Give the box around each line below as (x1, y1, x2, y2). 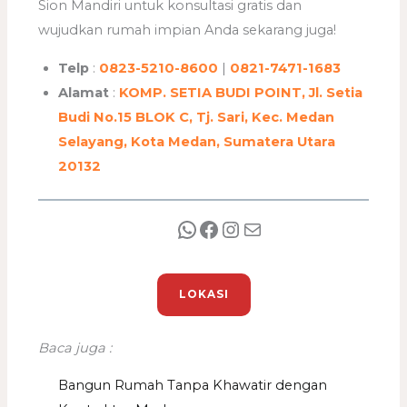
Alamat (58, 84, 110, 101)
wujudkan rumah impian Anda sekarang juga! (38, 22, 337, 39)
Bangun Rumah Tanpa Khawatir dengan (58, 377, 328, 394)
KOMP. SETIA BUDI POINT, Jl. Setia (119, 84, 363, 101)
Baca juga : (38, 339, 113, 356)
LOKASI (178, 287, 229, 301)
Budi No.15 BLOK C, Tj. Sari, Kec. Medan (58, 109, 335, 125)
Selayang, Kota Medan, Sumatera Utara (58, 134, 336, 150)
